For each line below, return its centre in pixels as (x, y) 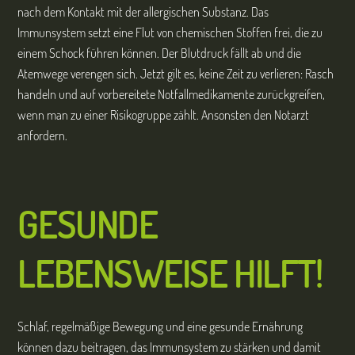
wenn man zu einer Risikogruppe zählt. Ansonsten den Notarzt (164, 115)
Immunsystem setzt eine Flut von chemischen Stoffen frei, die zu (170, 32)
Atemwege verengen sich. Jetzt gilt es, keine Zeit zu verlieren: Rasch (176, 73)
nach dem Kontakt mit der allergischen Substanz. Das (143, 11)
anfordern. (43, 135)
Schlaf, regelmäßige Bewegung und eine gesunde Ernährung (160, 327)
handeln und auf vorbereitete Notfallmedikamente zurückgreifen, (172, 94)
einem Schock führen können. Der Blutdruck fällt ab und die (160, 53)
